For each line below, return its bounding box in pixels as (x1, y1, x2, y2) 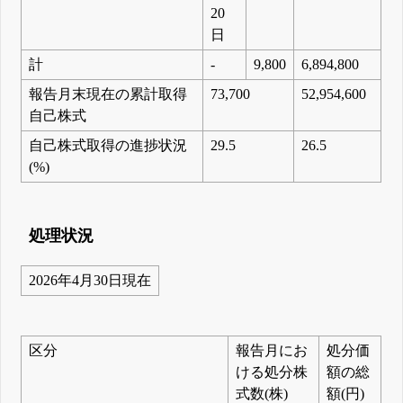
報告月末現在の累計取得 (29, 86, 188, 103)
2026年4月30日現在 (29, 273, 152, 289)
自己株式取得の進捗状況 (29, 138, 188, 154)
